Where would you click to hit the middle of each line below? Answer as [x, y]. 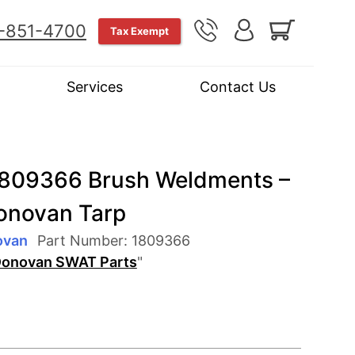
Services [95, 86]
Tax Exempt [139, 31]
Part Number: [84, 240]
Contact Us [237, 86]
